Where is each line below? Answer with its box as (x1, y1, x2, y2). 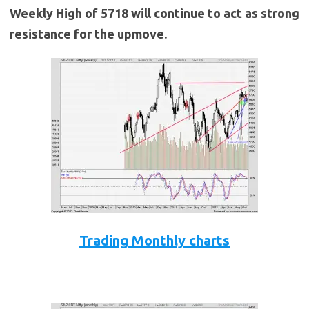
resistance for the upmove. (10, 27, 167, 41)
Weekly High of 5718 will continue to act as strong (10, 6, 299, 21)
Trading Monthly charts (79, 232, 230, 249)
